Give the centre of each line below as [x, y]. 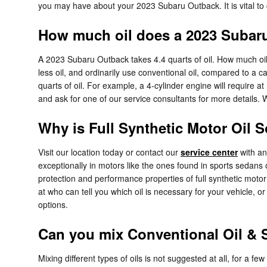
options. [53, 205]
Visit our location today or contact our [109, 152]
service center [209, 152]
